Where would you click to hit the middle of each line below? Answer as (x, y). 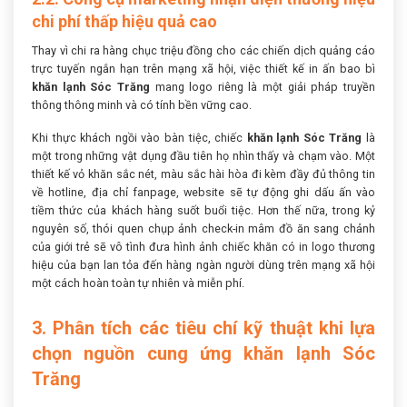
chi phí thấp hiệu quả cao (124, 21)
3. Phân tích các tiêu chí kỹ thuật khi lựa (203, 328)
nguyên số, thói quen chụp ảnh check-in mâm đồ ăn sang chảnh (203, 229)
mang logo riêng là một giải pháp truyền (263, 86)
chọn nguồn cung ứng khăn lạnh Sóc (203, 354)
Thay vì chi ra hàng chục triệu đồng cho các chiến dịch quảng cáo (203, 50)
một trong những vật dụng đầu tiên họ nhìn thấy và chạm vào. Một (203, 156)
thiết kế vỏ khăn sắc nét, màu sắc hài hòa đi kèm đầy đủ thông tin (203, 174)
